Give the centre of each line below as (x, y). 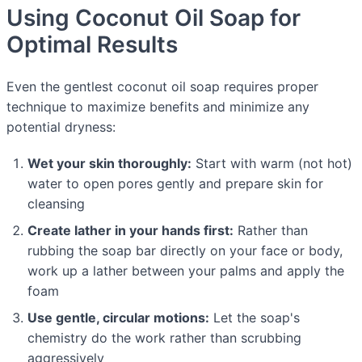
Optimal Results (92, 44)
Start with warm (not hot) (272, 164)
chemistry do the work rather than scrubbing (164, 338)
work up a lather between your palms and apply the (186, 271)
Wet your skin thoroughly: (109, 164)
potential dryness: (61, 127)
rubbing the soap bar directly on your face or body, (185, 251)
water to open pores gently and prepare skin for (175, 184)
